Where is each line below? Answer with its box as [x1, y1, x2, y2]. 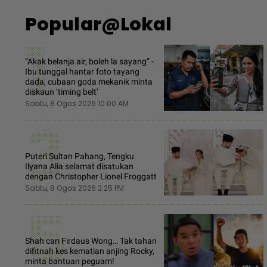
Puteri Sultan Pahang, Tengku [25, 151, 134, 162]
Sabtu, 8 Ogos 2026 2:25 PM [25, 183, 124, 194]
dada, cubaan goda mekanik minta [25, 77, 153, 87]
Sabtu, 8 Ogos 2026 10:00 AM [25, 98, 129, 109]
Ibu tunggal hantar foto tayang [25, 67, 139, 77]
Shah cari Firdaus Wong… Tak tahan [25, 236, 157, 246]
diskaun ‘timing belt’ [25, 87, 98, 97]
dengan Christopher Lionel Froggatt [25, 172, 157, 182]
